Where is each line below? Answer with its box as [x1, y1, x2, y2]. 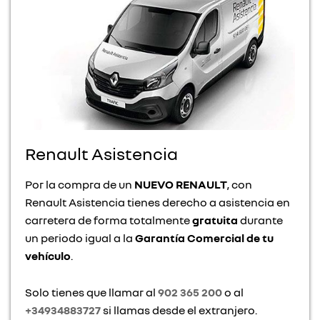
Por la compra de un [25, 177, 134, 192]
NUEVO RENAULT [134, 177, 227, 192]
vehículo [25, 249, 71, 264]
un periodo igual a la [25, 231, 135, 246]
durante [238, 213, 283, 228]
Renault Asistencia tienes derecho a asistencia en [25, 195, 290, 210]
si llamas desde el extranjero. [101, 303, 257, 318]
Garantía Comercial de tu [135, 231, 274, 246]
